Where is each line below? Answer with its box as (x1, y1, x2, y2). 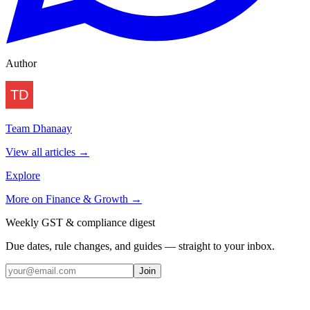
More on (6, 193, 46, 206)
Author (6, 57, 37, 70)
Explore (6, 170, 40, 182)
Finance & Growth (46, 193, 128, 206)
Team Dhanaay (6, 122, 72, 135)
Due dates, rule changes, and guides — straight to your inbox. (6, 240, 275, 253)
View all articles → (6, 146, 89, 158)
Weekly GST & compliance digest (6, 217, 155, 229)
